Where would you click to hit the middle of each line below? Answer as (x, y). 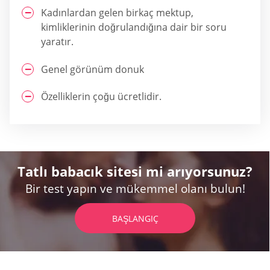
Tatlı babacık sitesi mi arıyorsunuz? (135, 171)
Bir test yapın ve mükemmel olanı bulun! (135, 189)
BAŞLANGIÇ (135, 219)
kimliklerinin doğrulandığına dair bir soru (134, 27)
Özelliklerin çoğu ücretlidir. (101, 97)
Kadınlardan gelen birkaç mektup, (117, 13)
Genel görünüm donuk (93, 69)
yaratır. (57, 42)
